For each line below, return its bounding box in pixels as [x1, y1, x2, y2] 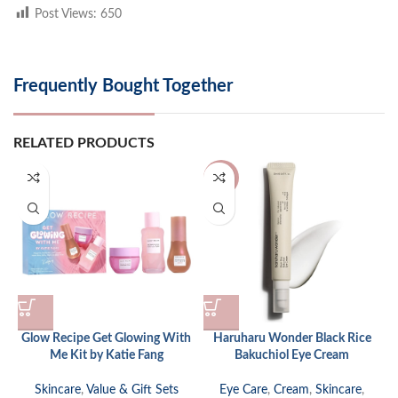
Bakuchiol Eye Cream [235, 348, 349, 362]
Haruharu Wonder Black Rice [212, 331, 371, 345]
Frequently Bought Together [13, 76, 233, 95]
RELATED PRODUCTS [13, 135, 155, 150]
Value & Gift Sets [85, 383, 179, 396]
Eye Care [219, 383, 267, 396]
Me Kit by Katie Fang [49, 348, 163, 362]
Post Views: [35, 7, 97, 20]
